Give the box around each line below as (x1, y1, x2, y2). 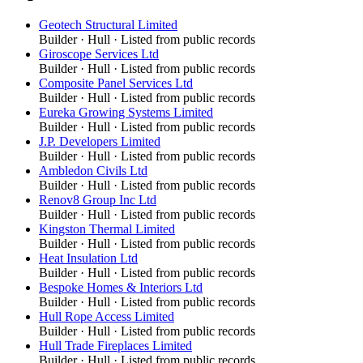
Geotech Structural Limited (39, 17, 177, 32)
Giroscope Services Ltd (39, 46, 159, 61)
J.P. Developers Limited (39, 134, 160, 148)
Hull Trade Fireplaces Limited (39, 338, 192, 352)
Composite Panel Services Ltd (39, 75, 193, 90)
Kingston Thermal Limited (39, 221, 175, 236)
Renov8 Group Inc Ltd (39, 192, 156, 207)
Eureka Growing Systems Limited (39, 105, 213, 119)
